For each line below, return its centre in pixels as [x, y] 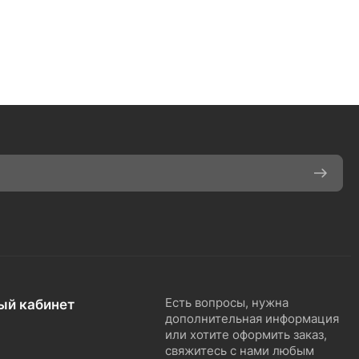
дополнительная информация [252, 319]
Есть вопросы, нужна [227, 303]
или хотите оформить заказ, [246, 335]
